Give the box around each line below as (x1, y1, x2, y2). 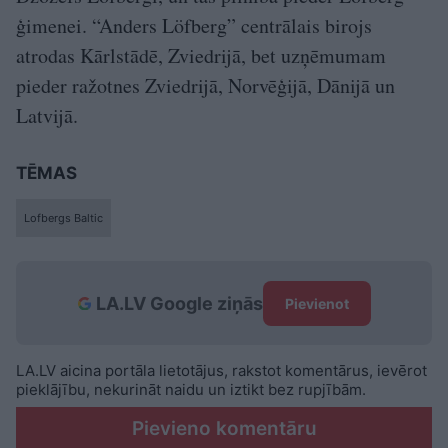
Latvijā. (16, 102, 78, 130)
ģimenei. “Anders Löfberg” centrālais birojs (16, 12, 372, 40)
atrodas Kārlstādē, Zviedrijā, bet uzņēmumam (16, 42, 386, 70)
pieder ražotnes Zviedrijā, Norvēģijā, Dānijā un (16, 72, 395, 100)
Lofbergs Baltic (24, 211, 103, 226)
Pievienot (284, 294, 349, 312)
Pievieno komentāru (131, 417, 317, 441)
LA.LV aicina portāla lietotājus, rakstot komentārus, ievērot (16, 361, 427, 381)
